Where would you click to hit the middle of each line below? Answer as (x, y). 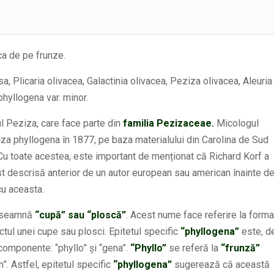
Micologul (236, 123)
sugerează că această (221, 265)
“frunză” (240, 248)
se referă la (194, 248)
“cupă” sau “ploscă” (80, 215)
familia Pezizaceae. (168, 123)
